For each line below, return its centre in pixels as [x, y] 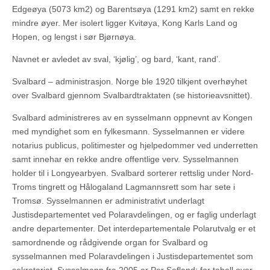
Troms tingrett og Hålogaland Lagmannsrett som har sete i [124, 187]
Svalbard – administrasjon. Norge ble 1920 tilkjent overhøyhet [130, 82]
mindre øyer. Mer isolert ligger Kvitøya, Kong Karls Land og [125, 23]
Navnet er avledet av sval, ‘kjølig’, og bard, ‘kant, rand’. [116, 59]
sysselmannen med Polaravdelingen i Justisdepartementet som [133, 256]
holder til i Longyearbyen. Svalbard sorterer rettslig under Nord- [133, 173]
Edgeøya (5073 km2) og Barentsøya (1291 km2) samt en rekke [133, 9]
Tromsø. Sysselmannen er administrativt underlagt [108, 201]
